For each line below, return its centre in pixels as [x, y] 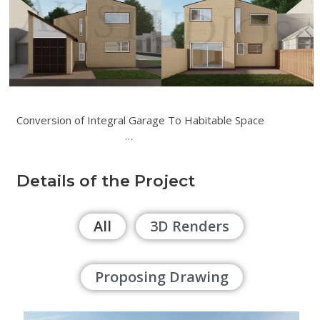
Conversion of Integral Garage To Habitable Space [159, 120]
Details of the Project [106, 181]
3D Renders [190, 226]
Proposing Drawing [161, 277]
